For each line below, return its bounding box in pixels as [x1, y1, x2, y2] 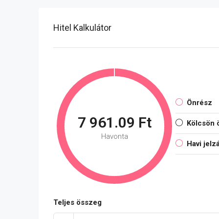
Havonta [101, 132, 128, 141]
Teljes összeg [53, 198, 102, 207]
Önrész [187, 98, 212, 108]
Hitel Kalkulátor [53, 22, 111, 33]
